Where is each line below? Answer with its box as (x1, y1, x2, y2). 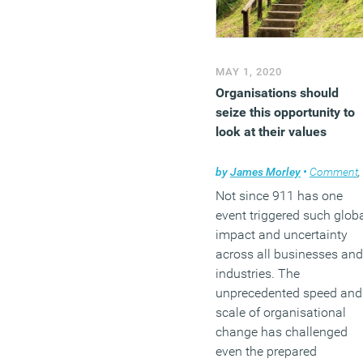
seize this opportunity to (216, 104, 355, 120)
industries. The (216, 265, 300, 281)
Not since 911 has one (216, 187, 343, 203)
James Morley (230, 164, 301, 178)
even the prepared (216, 343, 317, 359)
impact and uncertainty (216, 226, 348, 242)
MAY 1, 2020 (216, 65, 282, 78)
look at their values (216, 123, 327, 139)
